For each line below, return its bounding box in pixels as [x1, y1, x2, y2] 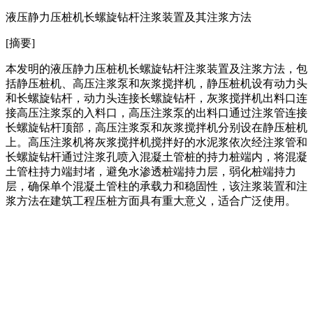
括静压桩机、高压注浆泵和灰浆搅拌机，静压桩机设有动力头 [6, 77, 307, 89]
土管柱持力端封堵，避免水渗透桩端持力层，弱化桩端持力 [6, 165, 296, 177]
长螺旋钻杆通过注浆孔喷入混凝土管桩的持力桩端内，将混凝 [6, 150, 307, 163]
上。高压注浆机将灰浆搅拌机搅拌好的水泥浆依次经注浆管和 [6, 136, 307, 148]
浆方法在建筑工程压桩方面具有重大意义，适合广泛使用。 [6, 194, 296, 207]
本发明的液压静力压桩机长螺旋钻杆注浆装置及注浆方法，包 [6, 62, 307, 75]
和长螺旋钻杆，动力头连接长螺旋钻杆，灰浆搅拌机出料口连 [6, 92, 307, 104]
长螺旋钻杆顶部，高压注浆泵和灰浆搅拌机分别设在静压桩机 [6, 121, 307, 133]
